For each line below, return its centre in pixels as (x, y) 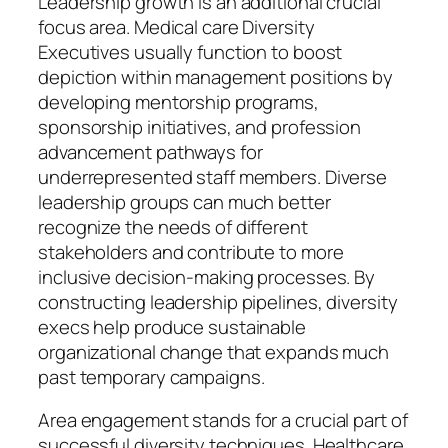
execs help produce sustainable (172, 326)
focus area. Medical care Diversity (176, 26)
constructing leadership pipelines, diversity (218, 301)
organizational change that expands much (214, 351)
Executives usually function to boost (190, 51)
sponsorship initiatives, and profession (200, 126)
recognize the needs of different (173, 226)
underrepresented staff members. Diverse (213, 176)
